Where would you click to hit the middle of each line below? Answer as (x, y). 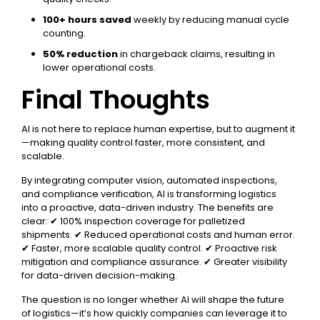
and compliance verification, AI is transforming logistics (149, 194)
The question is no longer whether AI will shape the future (153, 300)
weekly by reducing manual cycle (210, 20)
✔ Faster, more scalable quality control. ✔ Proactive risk (149, 248)
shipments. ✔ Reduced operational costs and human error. (158, 235)
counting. (64, 33)
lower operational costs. (99, 67)
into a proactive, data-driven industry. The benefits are (147, 207)
